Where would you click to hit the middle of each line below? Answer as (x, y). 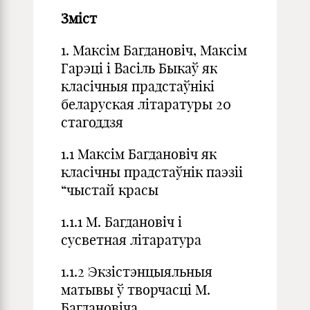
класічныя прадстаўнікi (138, 86)
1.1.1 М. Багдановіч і (121, 222)
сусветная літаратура (131, 240)
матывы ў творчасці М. (136, 290)
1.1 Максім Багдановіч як (139, 154)
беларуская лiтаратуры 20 (146, 104)
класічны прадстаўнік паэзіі (152, 172)
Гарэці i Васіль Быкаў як (139, 68)
